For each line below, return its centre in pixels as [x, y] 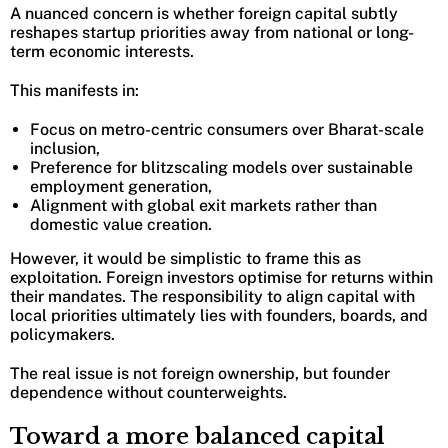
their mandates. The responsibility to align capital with [212, 297]
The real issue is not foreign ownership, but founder [200, 374]
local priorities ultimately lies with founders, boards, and [219, 316]
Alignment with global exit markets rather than [203, 206]
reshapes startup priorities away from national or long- [212, 33]
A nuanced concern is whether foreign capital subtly [204, 14]
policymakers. [62, 335]
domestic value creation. [121, 225]
